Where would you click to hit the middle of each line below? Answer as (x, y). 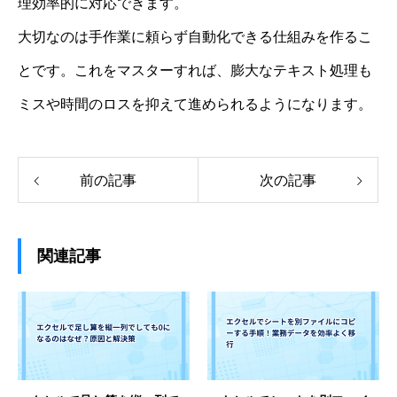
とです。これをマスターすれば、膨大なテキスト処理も (195, 71)
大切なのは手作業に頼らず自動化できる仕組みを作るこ (195, 37)
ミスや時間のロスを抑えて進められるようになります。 (195, 105)
